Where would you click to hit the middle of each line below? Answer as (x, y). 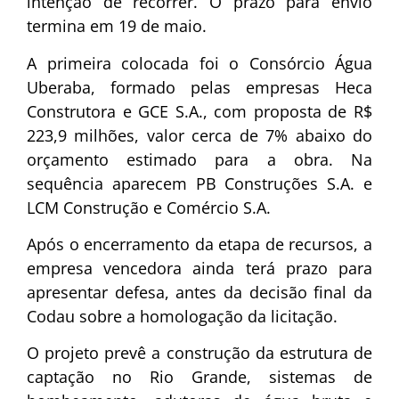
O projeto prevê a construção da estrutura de (199, 353)
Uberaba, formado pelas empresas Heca (199, 87)
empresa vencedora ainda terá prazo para (199, 269)
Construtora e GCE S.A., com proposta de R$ (199, 111)
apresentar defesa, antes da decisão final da (199, 293)
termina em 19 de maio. (117, 26)
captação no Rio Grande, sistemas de (199, 377)
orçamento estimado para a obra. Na (199, 159)
